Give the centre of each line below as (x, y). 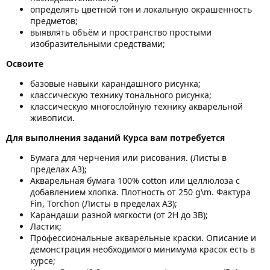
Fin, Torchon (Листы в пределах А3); (104, 203)
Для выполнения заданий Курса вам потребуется (115, 137)
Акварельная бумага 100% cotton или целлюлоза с (135, 180)
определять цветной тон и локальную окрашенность (141, 9)
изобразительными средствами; (98, 43)
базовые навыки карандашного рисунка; (115, 83)
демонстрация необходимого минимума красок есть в (143, 249)
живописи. (52, 118)
